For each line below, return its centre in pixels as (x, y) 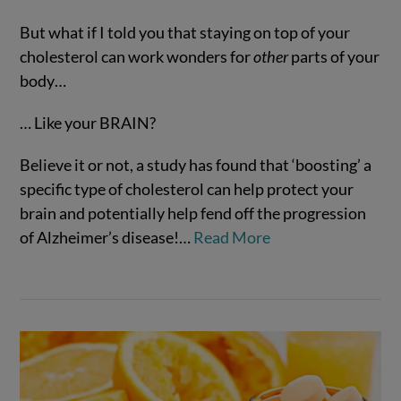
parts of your (336, 57)
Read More (232, 237)
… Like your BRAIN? (88, 123)
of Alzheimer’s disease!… (107, 237)
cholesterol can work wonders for (137, 57)
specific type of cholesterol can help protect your (187, 188)
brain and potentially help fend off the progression (193, 213)
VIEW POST (200, 133)
